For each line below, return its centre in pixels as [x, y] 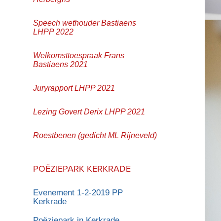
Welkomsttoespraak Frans [79, 55]
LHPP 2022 [54, 32]
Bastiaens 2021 [61, 64]
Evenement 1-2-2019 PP [78, 192]
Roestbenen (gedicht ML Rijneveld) [95, 135]
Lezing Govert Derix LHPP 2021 [89, 111]
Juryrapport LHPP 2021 [74, 88]
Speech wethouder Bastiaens [85, 23]
